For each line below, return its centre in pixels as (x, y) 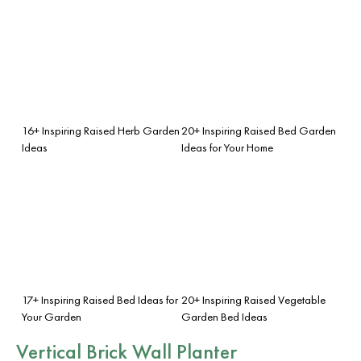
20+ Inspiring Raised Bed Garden (259, 130)
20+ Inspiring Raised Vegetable (253, 299)
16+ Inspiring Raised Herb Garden (101, 130)
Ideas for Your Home (227, 147)
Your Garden (52, 316)
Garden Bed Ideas (224, 316)
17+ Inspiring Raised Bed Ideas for (100, 299)
